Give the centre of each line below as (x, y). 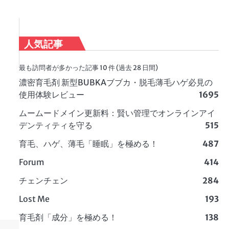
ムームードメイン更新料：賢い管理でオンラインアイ (117, 113)
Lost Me (34, 199)
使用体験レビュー (51, 95)
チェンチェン (43, 181)
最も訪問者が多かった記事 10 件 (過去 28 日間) (88, 68)
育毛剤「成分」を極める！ (68, 217)
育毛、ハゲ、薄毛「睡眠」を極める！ (88, 144)
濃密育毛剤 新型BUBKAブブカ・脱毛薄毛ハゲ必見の (116, 83)
